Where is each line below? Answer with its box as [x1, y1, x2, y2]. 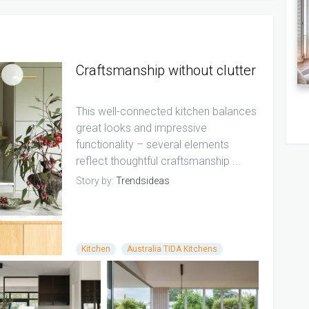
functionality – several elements [75, 137, 229, 151]
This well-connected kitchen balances [75, 104, 257, 118]
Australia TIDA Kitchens [126, 244, 217, 255]
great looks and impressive [75, 121, 207, 134]
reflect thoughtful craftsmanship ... [75, 154, 241, 168]
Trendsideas [115, 175, 170, 186]
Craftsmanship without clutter [75, 61, 256, 79]
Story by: [75, 175, 116, 186]
